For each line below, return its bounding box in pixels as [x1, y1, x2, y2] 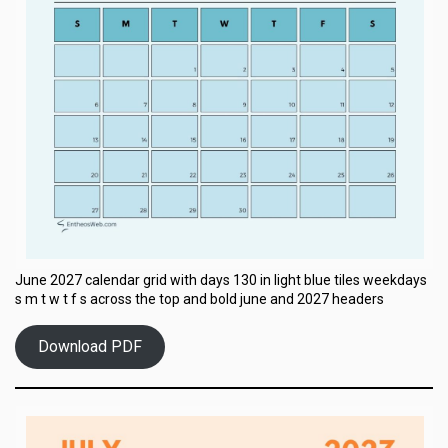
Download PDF [37, 337, 142, 357]
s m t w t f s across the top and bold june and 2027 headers [15, 290, 384, 307]
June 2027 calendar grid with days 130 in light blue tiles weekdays [15, 271, 427, 288]
